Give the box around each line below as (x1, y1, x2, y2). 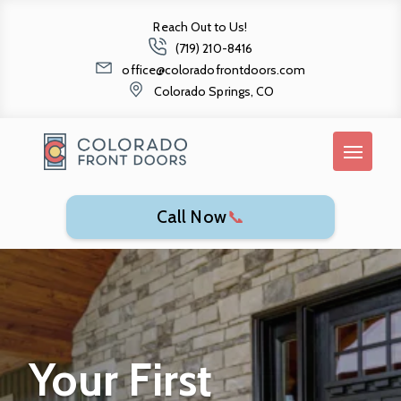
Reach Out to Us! (153, 19, 248, 35)
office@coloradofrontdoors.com (122, 62, 306, 78)
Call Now (156, 205, 227, 227)
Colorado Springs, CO (153, 83, 275, 99)
